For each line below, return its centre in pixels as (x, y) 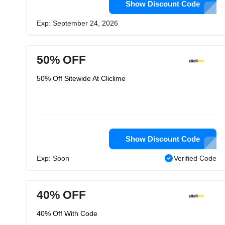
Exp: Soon (53, 158)
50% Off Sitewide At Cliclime (81, 78)
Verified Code (195, 158)
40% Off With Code (67, 213)
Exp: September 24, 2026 (77, 23)
